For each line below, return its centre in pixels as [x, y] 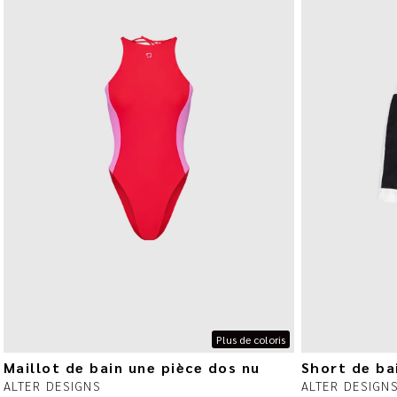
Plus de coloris [251, 340]
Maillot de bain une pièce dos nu [132, 368]
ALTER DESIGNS [52, 386]
